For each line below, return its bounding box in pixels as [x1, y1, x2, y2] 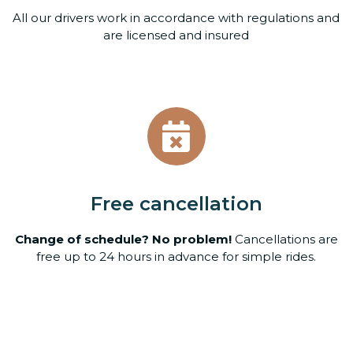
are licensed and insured [103, 28, 250, 43]
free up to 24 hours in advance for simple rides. [36, 249, 317, 264]
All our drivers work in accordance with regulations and [13, 10, 340, 25]
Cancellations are [231, 232, 338, 247]
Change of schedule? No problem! [14, 232, 232, 247]
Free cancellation [90, 192, 262, 215]
